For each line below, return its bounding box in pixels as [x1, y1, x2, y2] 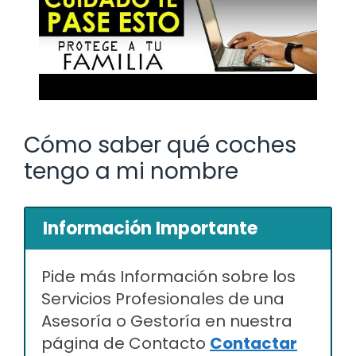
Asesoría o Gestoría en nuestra [41, 309, 292, 332]
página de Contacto [41, 331, 210, 354]
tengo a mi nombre [24, 155, 238, 187]
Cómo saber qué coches [24, 129, 296, 161]
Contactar [210, 331, 297, 354]
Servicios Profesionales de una [41, 287, 284, 310]
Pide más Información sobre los [41, 265, 296, 288]
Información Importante [43, 215, 257, 241]
